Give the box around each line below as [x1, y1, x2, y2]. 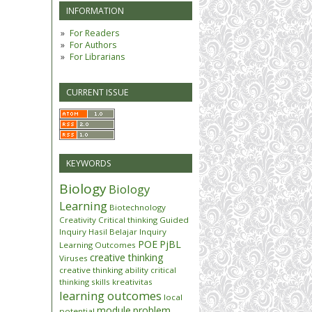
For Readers [69, 26, 119, 39]
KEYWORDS [66, 157, 111, 169]
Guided [159, 214, 189, 225]
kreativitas [112, 276, 153, 287]
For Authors [69, 38, 116, 51]
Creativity [59, 214, 96, 225]
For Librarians [69, 50, 125, 63]
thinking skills [59, 276, 110, 287]
